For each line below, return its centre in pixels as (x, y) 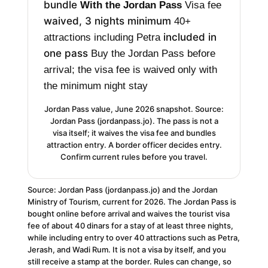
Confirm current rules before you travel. (134, 156)
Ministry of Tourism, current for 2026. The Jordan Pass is (132, 201)
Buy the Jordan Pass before (153, 53)
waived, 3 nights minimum (108, 21)
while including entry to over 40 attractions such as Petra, (134, 237)
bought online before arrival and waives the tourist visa (129, 213)
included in (190, 37)
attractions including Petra (102, 37)
